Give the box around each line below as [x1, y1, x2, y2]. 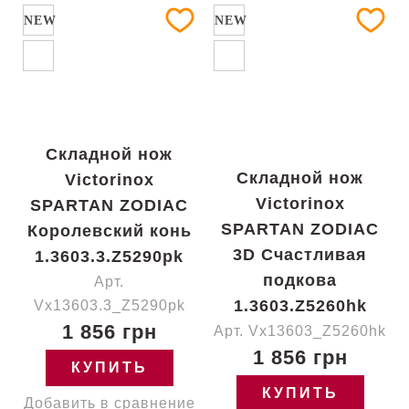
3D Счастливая [233, 246, 367, 264]
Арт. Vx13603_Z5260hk [214, 323, 386, 339]
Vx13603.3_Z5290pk [33, 298, 185, 313]
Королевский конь [26, 222, 192, 240]
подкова [263, 271, 337, 289]
